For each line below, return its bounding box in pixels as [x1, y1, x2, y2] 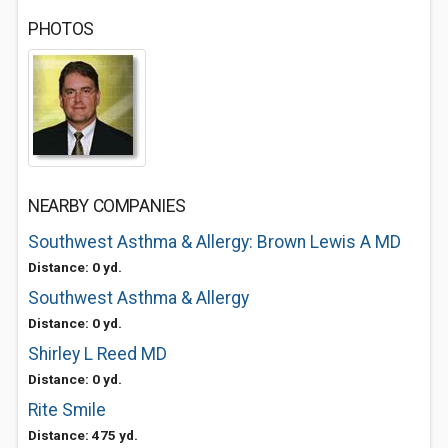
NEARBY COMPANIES [28, 196, 186, 216]
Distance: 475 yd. [28, 427, 138, 443]
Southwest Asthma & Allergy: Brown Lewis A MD [28, 232, 401, 252]
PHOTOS [28, 19, 94, 39]
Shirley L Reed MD [28, 344, 167, 364]
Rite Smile [28, 400, 106, 420]
